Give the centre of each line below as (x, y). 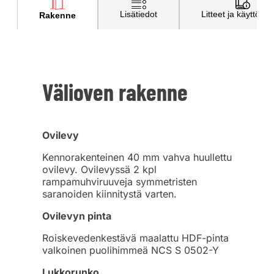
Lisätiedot (139, 14)
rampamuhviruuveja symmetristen (120, 181)
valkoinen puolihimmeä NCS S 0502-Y (131, 250)
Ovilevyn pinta (77, 216)
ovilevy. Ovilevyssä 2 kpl (99, 169)
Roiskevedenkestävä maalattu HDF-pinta (135, 238)
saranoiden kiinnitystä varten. (109, 194)
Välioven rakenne (115, 91)
